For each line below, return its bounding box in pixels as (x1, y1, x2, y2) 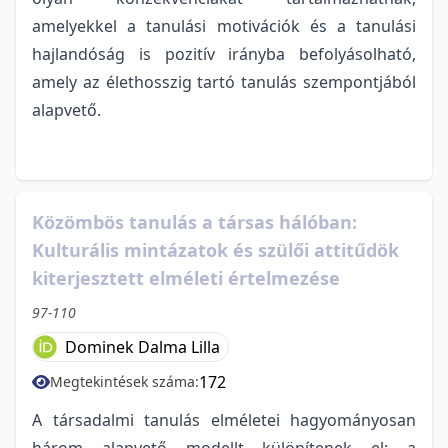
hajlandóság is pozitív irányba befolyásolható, (32, 42, 416, 65)
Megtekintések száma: (50, 371, 199, 391)
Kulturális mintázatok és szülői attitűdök (32, 237, 399, 262)
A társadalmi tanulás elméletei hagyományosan (32, 408, 416, 431)
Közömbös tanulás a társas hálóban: (32, 209, 357, 234)
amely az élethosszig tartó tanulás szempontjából (32, 70, 416, 93)
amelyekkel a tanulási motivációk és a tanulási (32, 14, 416, 37)
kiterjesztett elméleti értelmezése (32, 265, 340, 290)
